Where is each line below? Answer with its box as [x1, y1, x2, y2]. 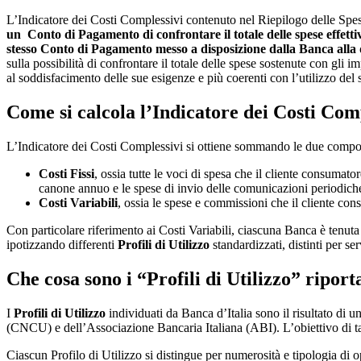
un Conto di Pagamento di [6, 27, 153, 42]
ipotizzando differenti [6, 238, 118, 252]
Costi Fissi [39, 167, 94, 181]
